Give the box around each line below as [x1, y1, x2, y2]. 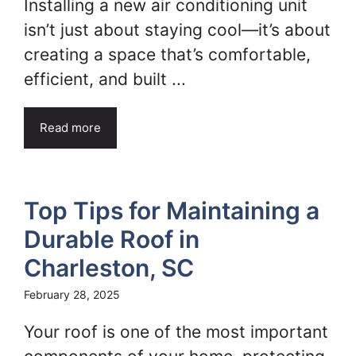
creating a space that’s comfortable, [24, 44, 311, 64]
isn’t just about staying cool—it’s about [24, 20, 331, 40]
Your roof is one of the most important [24, 322, 328, 342]
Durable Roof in [24, 225, 199, 253]
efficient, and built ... [24, 69, 186, 89]
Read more [40, 120, 101, 135]
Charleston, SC [24, 253, 194, 282]
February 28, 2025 [24, 288, 120, 301]
